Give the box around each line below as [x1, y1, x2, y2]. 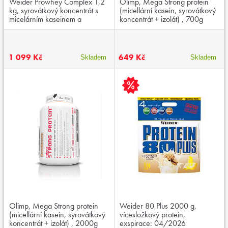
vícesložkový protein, [119, 209, 185, 220]
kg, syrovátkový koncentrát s [9, 5, 98, 16]
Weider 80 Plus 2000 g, [119, 200, 196, 211]
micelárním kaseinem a [9, 13, 81, 24]
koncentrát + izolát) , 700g [119, 13, 203, 24]
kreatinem [9, 22, 40, 33]
